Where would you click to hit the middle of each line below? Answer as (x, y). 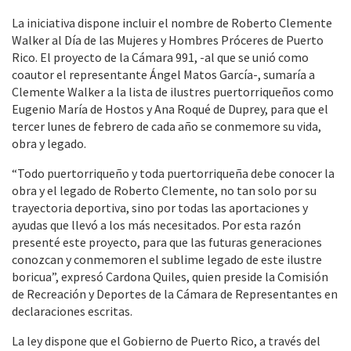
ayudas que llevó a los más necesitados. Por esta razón (156, 225)
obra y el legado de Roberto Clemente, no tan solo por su (164, 191)
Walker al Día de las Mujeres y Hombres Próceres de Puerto (168, 40)
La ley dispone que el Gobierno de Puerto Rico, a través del (166, 341)
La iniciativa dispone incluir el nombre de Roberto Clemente (172, 23)
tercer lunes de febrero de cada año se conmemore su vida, (166, 127)
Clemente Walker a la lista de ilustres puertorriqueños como (173, 92)
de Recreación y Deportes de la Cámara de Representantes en (175, 294)
